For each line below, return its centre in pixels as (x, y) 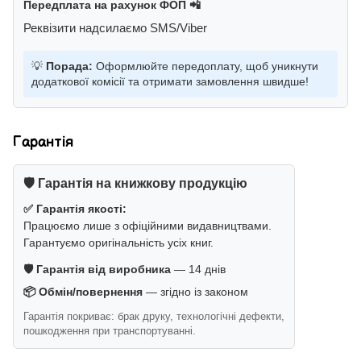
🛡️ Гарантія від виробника (97, 270)
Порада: (69, 66)
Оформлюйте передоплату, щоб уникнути (205, 66)
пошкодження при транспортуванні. (110, 331)
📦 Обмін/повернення (83, 292)
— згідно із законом (195, 292)
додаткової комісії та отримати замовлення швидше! (170, 82)
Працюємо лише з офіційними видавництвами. (147, 226)
